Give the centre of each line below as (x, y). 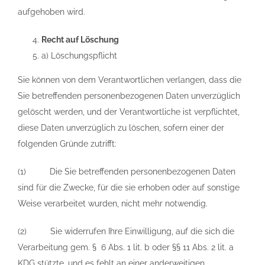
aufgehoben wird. (51, 12)
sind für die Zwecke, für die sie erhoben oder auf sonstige (129, 188)
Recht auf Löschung (80, 40)
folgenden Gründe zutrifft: (67, 144)
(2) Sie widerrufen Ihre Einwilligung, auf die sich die (126, 231)
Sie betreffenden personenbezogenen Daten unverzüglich (129, 96)
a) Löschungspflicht (79, 56)
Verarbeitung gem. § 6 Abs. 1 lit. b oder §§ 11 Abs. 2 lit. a (126, 247)
